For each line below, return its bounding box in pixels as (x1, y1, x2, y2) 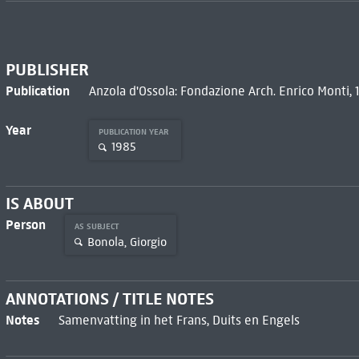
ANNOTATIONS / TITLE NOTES (5, 288, 214, 310)
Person (5, 216, 46, 233)
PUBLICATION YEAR (98, 126, 171, 137)
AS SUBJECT (74, 221, 121, 232)
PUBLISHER (5, 58, 89, 80)
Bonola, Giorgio (87, 234, 167, 249)
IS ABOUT (5, 193, 74, 215)
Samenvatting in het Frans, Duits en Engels (58, 313, 300, 329)
